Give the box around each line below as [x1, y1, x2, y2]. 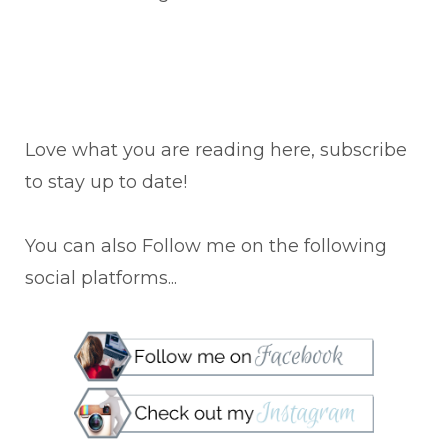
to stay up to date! [25, 170, 187, 193]
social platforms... [25, 266, 177, 289]
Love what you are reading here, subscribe [25, 138, 407, 161]
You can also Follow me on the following [25, 234, 387, 257]
